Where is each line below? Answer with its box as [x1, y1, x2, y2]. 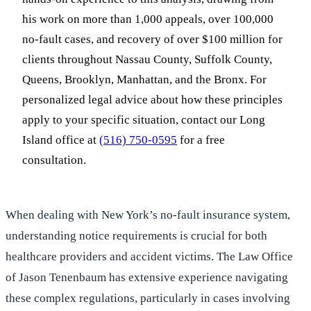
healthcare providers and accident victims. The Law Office [6, 250, 293, 264]
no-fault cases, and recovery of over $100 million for [22, 33, 283, 47]
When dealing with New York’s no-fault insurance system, [6, 208, 290, 222]
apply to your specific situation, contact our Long [22, 113, 265, 127]
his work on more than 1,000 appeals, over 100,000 [22, 12, 274, 26]
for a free [177, 133, 225, 147]
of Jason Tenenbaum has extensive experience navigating [6, 271, 288, 285]
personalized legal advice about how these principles [22, 93, 283, 107]
